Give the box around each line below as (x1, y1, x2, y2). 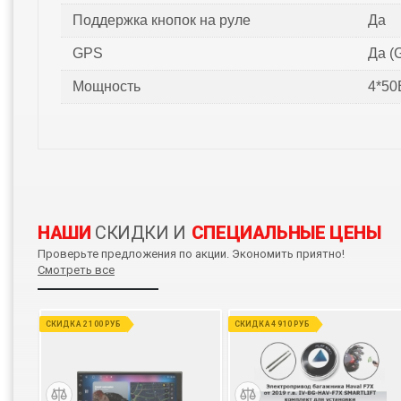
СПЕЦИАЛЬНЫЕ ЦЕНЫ (191, 222, 381, 244)
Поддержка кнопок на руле (72, 13, 251, 29)
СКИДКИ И (90, 222, 186, 244)
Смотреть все (37, 263, 115, 277)
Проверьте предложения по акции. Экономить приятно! (37, 247, 345, 261)
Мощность (72, 79, 141, 95)
